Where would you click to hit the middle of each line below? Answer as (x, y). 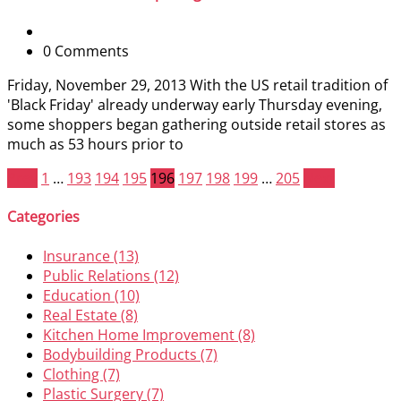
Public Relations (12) (111, 275)
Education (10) (91, 295)
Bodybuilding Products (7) (130, 354)
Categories (43, 217)
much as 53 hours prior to (95, 145)
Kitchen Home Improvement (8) (149, 334)
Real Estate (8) (90, 315)
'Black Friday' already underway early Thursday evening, (195, 105)
